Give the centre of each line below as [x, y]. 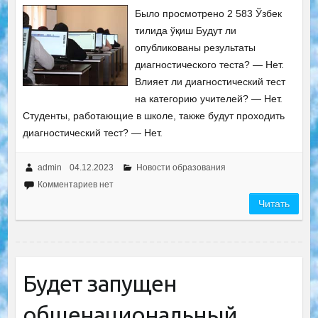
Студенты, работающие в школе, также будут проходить [153, 115]
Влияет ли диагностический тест [210, 81]
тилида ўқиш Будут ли [186, 30]
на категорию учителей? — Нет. [209, 98]
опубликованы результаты [196, 47]
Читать [274, 203]
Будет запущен [99, 283]
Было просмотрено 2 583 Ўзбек [209, 13]
